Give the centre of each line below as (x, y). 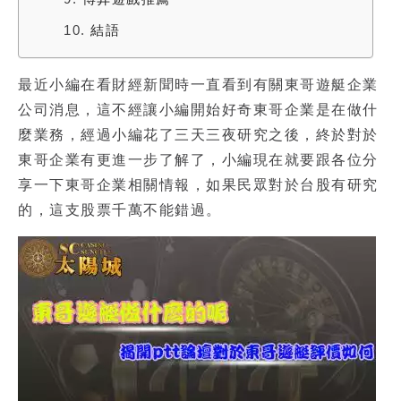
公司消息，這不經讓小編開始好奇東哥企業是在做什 (198, 110)
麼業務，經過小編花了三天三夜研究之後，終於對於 (198, 135)
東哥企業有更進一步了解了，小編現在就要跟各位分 (198, 160)
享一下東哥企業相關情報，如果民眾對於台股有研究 (198, 185)
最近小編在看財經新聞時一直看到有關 (151, 85)
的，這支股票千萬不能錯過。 (120, 210)
